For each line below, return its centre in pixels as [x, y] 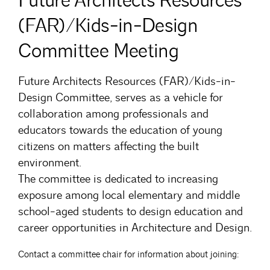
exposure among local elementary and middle [129, 195]
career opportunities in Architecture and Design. [135, 228]
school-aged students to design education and [130, 211]
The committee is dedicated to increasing [118, 179]
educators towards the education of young [120, 130]
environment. [50, 162]
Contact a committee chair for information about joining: [129, 255]
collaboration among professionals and [113, 114]
